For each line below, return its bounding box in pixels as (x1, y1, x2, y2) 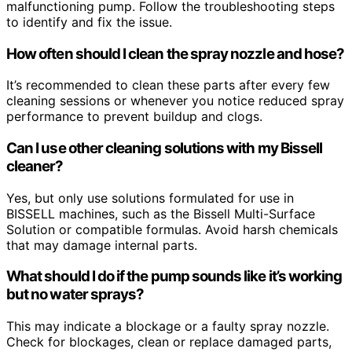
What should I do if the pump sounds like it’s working (6, 267, 343, 286)
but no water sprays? (6, 285, 145, 304)
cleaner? (6, 156, 64, 175)
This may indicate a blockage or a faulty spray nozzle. (6, 318, 329, 335)
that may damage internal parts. (6, 236, 197, 253)
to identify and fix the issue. (6, 13, 172, 30)
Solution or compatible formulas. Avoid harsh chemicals (6, 221, 338, 237)
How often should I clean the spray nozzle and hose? (6, 44, 345, 63)
